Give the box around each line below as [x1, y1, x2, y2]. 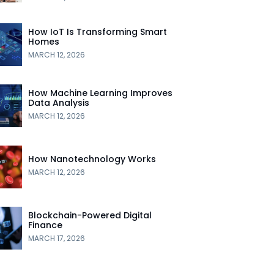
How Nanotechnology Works [28, 152, 156, 165]
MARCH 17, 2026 [28, 232, 85, 243]
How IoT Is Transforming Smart [28, 25, 167, 38]
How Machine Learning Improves [28, 86, 172, 99]
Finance [28, 218, 62, 231]
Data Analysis [28, 96, 89, 109]
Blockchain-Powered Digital [28, 209, 152, 221]
